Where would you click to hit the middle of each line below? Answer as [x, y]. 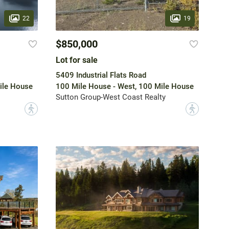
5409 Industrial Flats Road [101, 75]
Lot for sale [76, 60]
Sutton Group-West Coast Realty [110, 97]
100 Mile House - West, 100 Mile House [124, 87]
